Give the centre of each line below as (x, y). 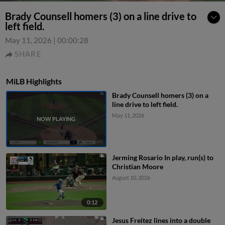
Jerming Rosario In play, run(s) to (162, 158)
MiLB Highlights (34, 81)
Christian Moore (137, 167)
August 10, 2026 (131, 178)
